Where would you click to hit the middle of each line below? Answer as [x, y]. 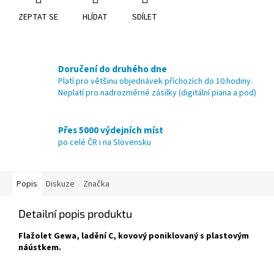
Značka [96, 184]
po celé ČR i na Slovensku [105, 142]
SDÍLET [145, 17]
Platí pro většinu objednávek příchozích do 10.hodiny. [155, 82]
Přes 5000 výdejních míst [111, 130]
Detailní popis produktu [75, 214]
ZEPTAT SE [38, 17]
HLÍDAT [95, 17]
